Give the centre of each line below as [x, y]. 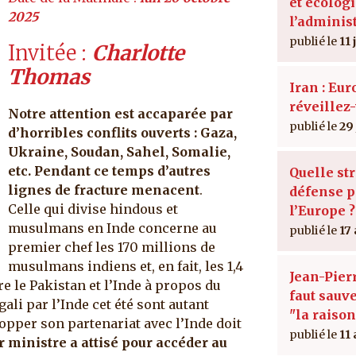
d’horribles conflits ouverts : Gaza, [122, 132]
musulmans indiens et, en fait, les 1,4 [126, 266]
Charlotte [138, 53]
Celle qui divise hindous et [93, 209]
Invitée [42, 53]
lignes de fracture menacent [104, 190]
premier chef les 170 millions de [112, 247]
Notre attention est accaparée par [120, 113]
